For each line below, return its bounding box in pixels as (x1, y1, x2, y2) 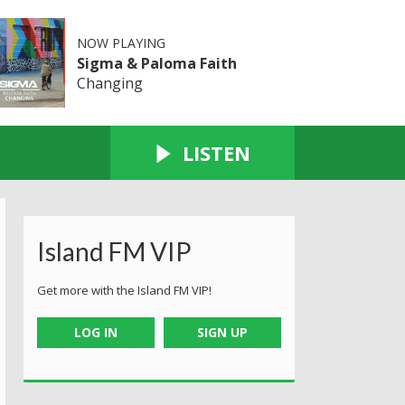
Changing (76, 72, 143, 93)
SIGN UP (197, 323, 249, 341)
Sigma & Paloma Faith (76, 52, 237, 73)
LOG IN (73, 323, 118, 341)
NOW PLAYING (76, 33, 165, 52)
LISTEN (183, 138, 250, 166)
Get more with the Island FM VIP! (37, 281, 212, 298)
